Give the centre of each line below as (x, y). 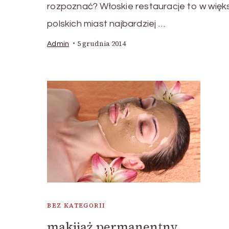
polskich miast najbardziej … (106, 24)
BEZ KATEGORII (76, 205)
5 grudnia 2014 (102, 43)
